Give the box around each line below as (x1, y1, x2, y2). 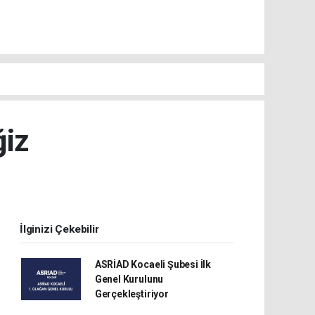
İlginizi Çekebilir (20, 222, 99, 236)
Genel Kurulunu (94, 273, 164, 285)
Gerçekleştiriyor (94, 288, 169, 300)
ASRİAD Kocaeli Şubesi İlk (94, 258, 212, 270)
